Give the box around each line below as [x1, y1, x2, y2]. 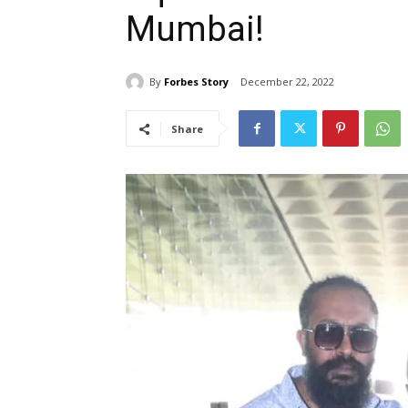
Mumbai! [126, 9, 264, 49]
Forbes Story [164, 74, 229, 88]
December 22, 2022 [240, 75, 334, 89]
